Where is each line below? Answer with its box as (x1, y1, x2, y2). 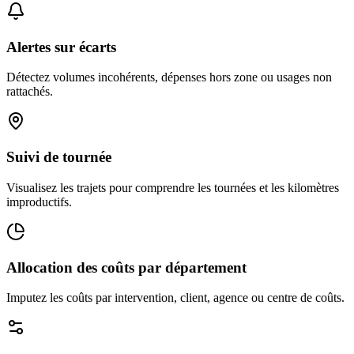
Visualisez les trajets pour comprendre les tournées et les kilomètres (6, 180, 339, 194)
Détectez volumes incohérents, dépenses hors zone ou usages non (6, 70, 332, 85)
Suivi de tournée (6, 149, 111, 166)
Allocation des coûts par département (6, 258, 247, 276)
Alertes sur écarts (6, 38, 116, 55)
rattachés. (6, 85, 53, 99)
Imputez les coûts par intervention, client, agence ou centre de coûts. (6, 291, 345, 305)
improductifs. (6, 194, 72, 209)
